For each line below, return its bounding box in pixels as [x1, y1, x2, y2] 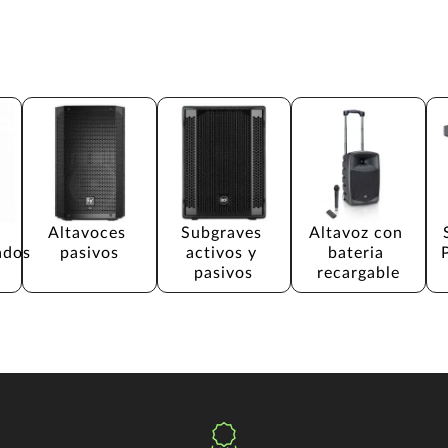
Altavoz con [308, 225, 408, 242]
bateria [327, 245, 389, 262]
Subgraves [180, 225, 267, 242]
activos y [185, 245, 262, 262]
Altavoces [48, 225, 132, 242]
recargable [316, 265, 400, 282]
